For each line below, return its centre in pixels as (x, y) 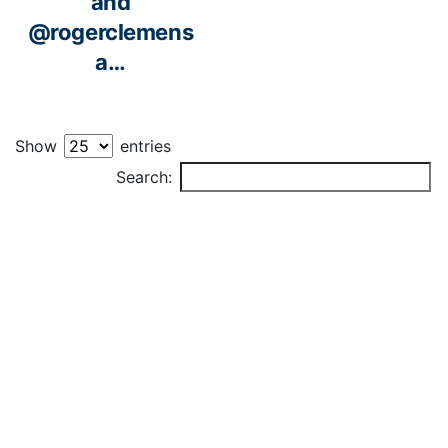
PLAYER (213, 171)
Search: (144, 177)
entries (143, 146)
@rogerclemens (110, 32)
